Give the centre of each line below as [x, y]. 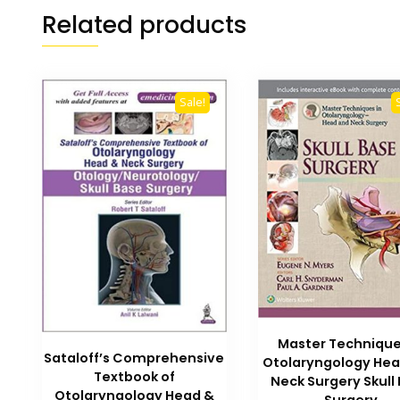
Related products [145, 25]
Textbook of [134, 377]
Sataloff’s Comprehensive [134, 358]
